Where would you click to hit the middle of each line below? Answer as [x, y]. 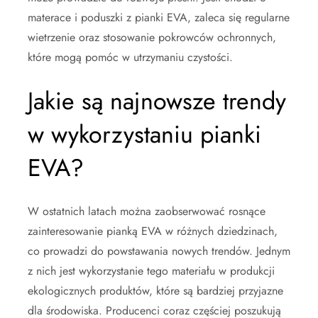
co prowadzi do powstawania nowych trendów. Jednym [159, 251]
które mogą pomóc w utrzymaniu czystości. [130, 57]
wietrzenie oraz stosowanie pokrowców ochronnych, [152, 37]
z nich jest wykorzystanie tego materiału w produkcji [151, 270]
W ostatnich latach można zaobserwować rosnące [147, 211]
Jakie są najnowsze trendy [157, 101]
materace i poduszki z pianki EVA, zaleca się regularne [159, 17]
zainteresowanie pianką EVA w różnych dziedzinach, [153, 231]
